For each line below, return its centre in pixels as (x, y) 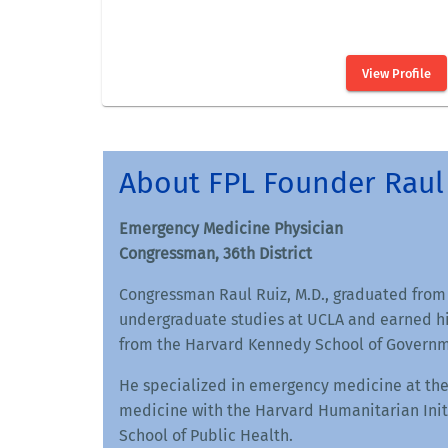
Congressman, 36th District (215, 253)
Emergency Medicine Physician (231, 228)
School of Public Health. (206, 435)
